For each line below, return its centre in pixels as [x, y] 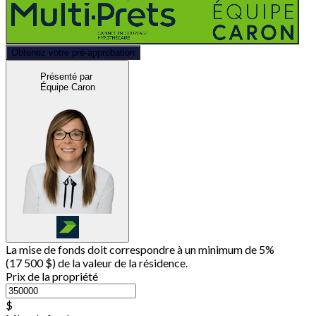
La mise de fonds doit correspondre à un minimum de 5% [140, 250]
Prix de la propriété [52, 276]
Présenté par [66, 76]
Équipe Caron [67, 87]
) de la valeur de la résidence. [120, 263]
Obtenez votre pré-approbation [73, 52]
